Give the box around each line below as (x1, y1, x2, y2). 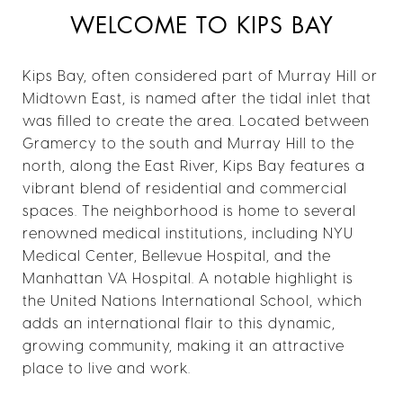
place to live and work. (22, 358, 191, 376)
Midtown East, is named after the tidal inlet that (22, 88, 372, 106)
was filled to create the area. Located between (22, 111, 370, 129)
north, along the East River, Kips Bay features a (22, 156, 365, 174)
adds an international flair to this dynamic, (22, 313, 336, 331)
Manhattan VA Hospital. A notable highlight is (22, 268, 354, 286)
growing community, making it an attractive (22, 336, 345, 354)
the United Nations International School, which (22, 291, 363, 309)
